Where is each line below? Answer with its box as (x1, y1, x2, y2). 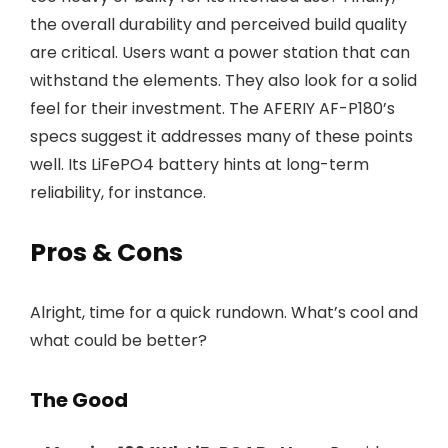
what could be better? (30, 329, 207, 352)
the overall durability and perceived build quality (30, 13, 407, 36)
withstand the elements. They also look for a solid (30, 69, 417, 92)
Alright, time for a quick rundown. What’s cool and (30, 301, 418, 324)
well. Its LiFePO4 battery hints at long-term (30, 153, 369, 176)
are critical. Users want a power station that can (30, 41, 410, 64)
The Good (30, 386, 128, 414)
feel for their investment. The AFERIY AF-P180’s (30, 97, 395, 120)
